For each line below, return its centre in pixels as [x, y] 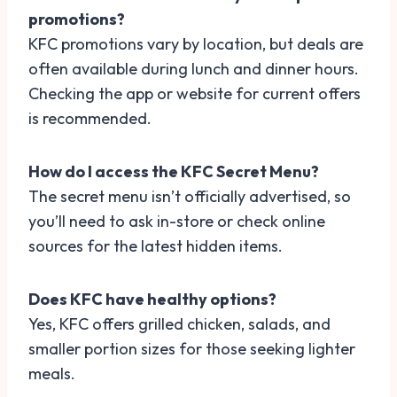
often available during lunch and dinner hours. [194, 68]
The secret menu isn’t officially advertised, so [190, 196]
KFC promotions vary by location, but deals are [196, 43]
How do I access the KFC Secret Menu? [174, 171]
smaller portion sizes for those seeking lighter [192, 348]
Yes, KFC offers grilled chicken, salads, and [179, 323]
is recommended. [90, 118]
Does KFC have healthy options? [152, 299]
